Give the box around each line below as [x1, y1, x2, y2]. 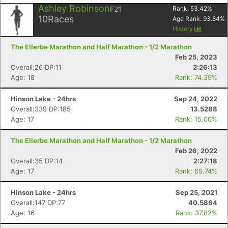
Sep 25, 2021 [176, 188, 217, 196]
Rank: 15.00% [175, 115, 217, 123]
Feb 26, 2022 [175, 147, 217, 155]
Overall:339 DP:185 [11, 105, 71, 113]
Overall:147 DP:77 [11, 198, 65, 207]
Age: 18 [11, 73, 35, 81]
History [173, 25, 194, 33]
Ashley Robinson [38, 3, 110, 14]
